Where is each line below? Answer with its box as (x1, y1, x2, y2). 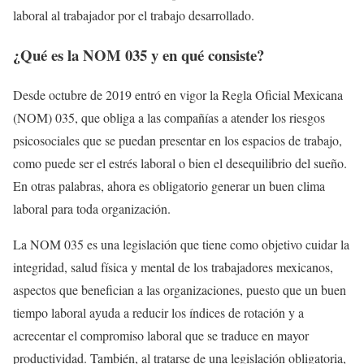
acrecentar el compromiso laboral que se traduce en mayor (13, 326, 309, 344)
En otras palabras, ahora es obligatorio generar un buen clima (13, 176, 325, 194)
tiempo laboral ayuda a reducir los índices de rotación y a (13, 303, 304, 321)
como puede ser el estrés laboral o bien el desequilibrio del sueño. (13, 154, 347, 171)
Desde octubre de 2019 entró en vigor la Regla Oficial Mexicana (13, 85, 343, 103)
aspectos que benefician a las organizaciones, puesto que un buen (13, 280, 346, 298)
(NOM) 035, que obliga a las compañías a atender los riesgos (13, 108, 325, 126)
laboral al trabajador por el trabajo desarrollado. (13, 6, 254, 24)
